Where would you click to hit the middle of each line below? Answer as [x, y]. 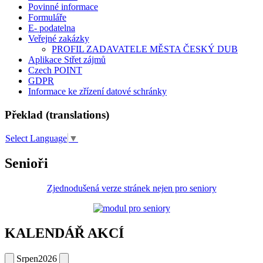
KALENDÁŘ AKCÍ [64, 233]
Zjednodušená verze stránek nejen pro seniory [131, 188]
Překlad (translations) [57, 115]
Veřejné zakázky [59, 39]
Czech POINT [55, 70]
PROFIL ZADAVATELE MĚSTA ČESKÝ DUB [145, 49]
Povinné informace [63, 7]
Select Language [36, 139]
